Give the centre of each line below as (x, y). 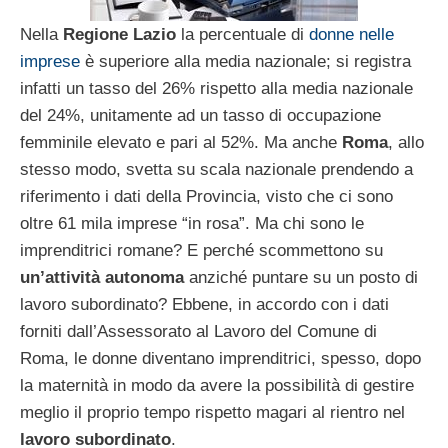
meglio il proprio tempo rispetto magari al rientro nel (212, 412)
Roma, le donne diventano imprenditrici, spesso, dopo (220, 358)
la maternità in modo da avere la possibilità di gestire (217, 385)
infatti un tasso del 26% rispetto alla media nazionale (216, 88)
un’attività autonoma (102, 277)
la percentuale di (242, 34)
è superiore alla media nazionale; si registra (245, 61)
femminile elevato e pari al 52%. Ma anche (181, 142)
